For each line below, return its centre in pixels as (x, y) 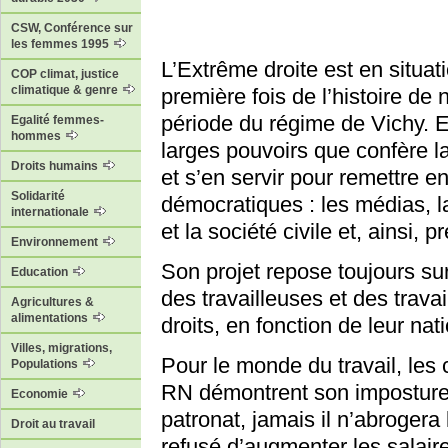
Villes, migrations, (61, 348)
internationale (51, 212)
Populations (46, 364)
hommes (37, 136)
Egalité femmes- (57, 120)
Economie (41, 394)
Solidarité (38, 196)
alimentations (51, 318)
